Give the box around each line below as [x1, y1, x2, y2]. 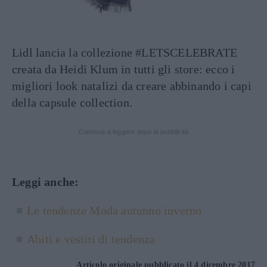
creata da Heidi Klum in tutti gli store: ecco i [12, 62, 235, 76]
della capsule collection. [12, 95, 132, 109]
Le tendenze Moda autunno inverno [27, 203, 202, 217]
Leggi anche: [12, 175, 79, 188]
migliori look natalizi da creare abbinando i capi [12, 79, 252, 92]
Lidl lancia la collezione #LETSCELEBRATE [12, 45, 238, 59]
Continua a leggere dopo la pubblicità [78, 128, 189, 135]
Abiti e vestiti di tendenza [27, 232, 156, 246]
